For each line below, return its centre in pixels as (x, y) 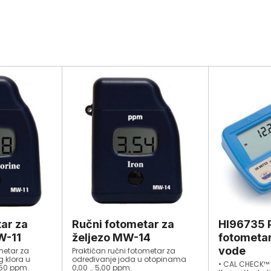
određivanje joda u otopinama (129, 260)
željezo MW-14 (112, 238)
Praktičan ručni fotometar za (124, 251)
